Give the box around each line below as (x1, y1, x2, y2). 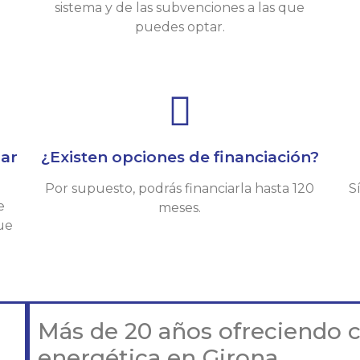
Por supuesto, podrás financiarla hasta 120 (45, 181, 315, 197)
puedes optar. (134, 19, 225, 35)
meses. (158, 200, 202, 216)
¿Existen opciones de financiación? (40, 148, 319, 167)
